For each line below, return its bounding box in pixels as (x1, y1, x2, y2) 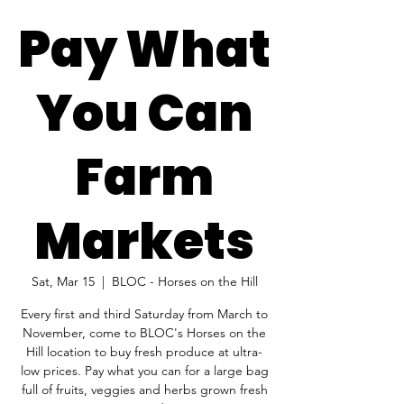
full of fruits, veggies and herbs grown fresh (21, 381, 268, 398)
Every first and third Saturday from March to (21, 306, 268, 322)
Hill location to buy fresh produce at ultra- (26, 344, 262, 360)
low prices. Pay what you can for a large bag (20, 363, 269, 379)
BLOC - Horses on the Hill (111, 273, 258, 289)
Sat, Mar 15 (31, 273, 95, 289)
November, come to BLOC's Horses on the (23, 325, 266, 341)
